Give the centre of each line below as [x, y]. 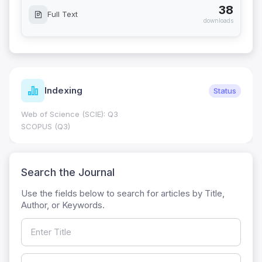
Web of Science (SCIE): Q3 [70, 114]
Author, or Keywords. [63, 205]
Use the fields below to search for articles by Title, [123, 194]
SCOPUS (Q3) [46, 127]
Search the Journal [68, 173]
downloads [218, 21]
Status [225, 90]
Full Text [63, 14]
